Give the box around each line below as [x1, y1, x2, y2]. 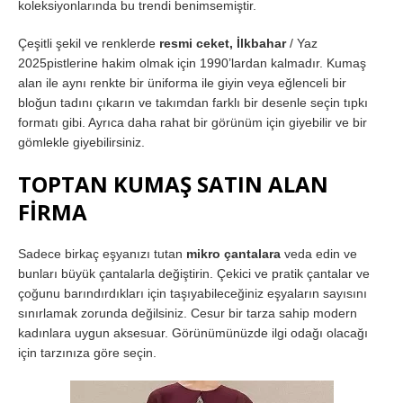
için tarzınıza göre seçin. [18, 345, 157, 360]
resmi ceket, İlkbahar [159, 35, 286, 50]
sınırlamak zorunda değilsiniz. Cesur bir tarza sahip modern [18, 305, 357, 320]
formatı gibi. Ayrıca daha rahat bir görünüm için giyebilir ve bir [18, 114, 367, 130]
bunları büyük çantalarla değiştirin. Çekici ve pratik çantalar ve [18, 265, 370, 281]
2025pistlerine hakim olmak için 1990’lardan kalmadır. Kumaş [18, 55, 366, 70]
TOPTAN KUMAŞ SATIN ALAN [18, 168, 328, 199]
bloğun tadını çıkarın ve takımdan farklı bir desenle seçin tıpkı [18, 94, 368, 110]
